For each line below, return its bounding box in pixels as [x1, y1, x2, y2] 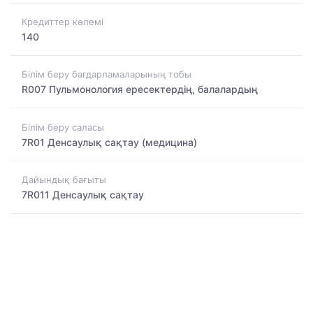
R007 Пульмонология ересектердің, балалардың [22, 83, 258, 96]
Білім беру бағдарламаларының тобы [22, 68, 191, 80]
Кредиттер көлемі [22, 15, 103, 27]
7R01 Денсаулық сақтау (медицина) [22, 136, 197, 148]
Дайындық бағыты [22, 173, 106, 185]
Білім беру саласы [22, 121, 104, 133]
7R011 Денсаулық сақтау [22, 188, 144, 201]
